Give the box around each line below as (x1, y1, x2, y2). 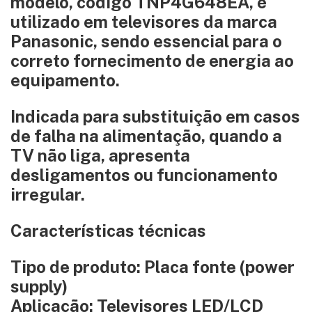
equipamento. (10, 70, 120, 90)
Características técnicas (10, 221, 206, 240)
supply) (10, 276, 68, 296)
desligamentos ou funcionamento (10, 165, 278, 185)
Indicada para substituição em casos (10, 107, 300, 126)
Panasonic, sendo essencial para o (10, 31, 282, 51)
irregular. (10, 185, 85, 204)
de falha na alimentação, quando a (10, 126, 282, 146)
